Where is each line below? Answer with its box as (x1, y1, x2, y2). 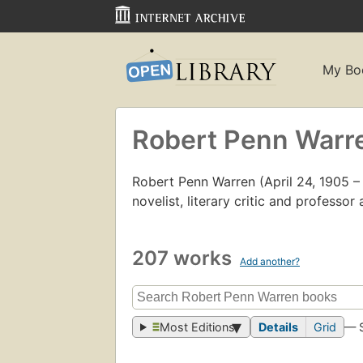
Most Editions (160, 320, 236, 335)
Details (258, 320, 299, 335)
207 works (132, 246, 237, 270)
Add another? (240, 254, 300, 267)
